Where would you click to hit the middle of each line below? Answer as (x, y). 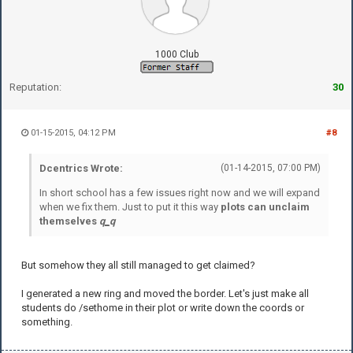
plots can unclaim (265, 206)
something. (47, 321)
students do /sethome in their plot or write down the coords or (163, 307)
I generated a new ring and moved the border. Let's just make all (165, 293)
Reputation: (35, 87)
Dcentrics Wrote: (81, 168)
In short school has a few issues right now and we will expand (180, 192)
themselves (69, 221)
